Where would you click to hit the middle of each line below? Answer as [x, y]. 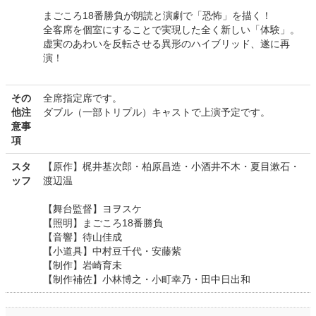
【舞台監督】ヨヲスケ [92, 208]
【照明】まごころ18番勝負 [103, 223]
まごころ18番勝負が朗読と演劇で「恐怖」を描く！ [157, 15]
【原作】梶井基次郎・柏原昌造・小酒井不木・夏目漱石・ [171, 166]
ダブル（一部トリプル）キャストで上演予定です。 [157, 112]
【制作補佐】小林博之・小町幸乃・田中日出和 [147, 279]
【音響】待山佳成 [83, 237]
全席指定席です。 [83, 98]
